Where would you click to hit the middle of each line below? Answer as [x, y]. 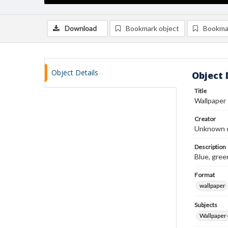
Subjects [206, 205]
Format [205, 175]
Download [81, 28]
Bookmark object [152, 28]
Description [210, 147]
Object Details [75, 73]
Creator [205, 119]
